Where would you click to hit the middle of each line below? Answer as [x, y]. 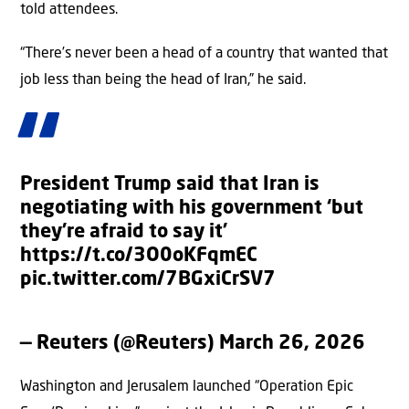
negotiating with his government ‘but [192, 208]
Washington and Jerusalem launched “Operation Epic [187, 387]
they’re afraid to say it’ [124, 232]
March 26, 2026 [292, 343]
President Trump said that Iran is [170, 184]
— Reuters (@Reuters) [120, 343]
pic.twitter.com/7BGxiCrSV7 [148, 279]
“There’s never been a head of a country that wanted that [204, 53]
